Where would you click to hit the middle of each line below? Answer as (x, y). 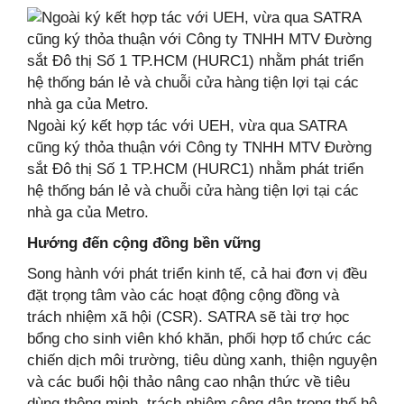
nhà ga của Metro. (88, 212)
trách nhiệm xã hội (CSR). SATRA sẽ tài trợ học (188, 317)
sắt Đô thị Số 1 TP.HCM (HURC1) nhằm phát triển (195, 169)
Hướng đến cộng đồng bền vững (144, 243)
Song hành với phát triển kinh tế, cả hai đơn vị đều (197, 273)
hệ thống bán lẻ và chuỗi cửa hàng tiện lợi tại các (193, 190)
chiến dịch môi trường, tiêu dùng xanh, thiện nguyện (202, 360)
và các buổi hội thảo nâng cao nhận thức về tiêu (188, 381)
